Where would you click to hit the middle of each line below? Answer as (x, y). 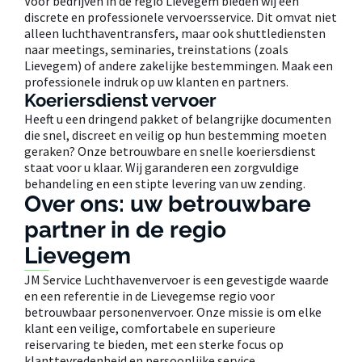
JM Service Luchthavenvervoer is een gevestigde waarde (177, 279)
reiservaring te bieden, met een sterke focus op (154, 344)
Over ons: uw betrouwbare (168, 204)
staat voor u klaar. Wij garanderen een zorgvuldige (162, 167)
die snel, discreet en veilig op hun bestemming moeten (175, 135)
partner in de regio (125, 229)
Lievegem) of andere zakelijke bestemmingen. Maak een (179, 65)
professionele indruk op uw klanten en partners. (156, 81)
